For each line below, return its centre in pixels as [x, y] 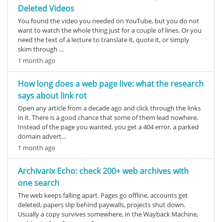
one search [39, 183]
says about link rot [52, 95]
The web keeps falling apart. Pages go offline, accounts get [103, 195]
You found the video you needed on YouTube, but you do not [109, 21]
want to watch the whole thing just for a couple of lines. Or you [110, 30]
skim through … [41, 49]
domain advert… [42, 136]
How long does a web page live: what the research [111, 83]
